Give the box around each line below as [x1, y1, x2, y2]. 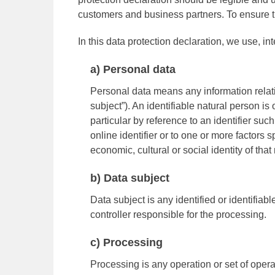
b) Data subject [90, 172, 169, 184]
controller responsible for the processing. [90, 209, 266, 220]
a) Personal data [90, 63, 176, 76]
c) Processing [90, 236, 163, 249]
